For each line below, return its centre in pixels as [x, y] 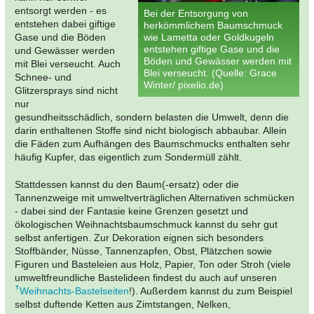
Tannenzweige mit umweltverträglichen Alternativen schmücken [155, 197]
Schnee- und [43, 77]
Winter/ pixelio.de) [184, 84]
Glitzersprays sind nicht [66, 90]
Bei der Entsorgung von [196, 13]
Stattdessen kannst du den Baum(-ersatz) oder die [127, 184]
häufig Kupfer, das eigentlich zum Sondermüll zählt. [128, 157]
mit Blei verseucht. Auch [68, 63]
